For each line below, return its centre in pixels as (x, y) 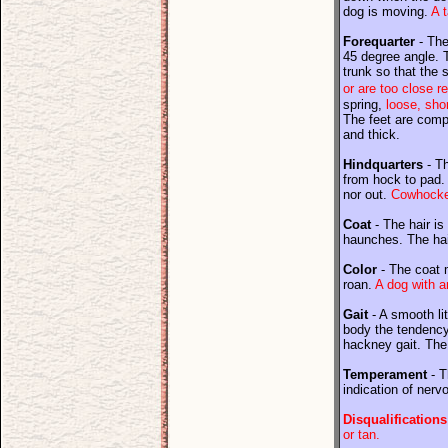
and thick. (371, 134)
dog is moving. (387, 11)
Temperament (385, 374)
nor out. (367, 194)
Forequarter (379, 41)
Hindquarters (383, 164)
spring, (362, 104)
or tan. (361, 434)
